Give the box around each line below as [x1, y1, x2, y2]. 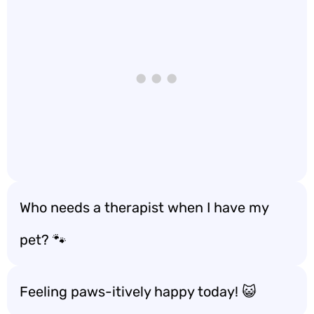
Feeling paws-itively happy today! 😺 [20, 283, 257, 300]
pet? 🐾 [20, 231, 67, 248]
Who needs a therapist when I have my [20, 199, 269, 216]
